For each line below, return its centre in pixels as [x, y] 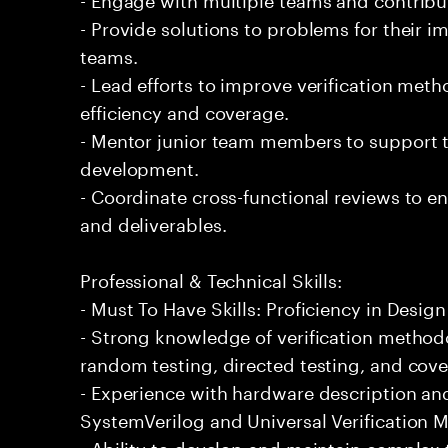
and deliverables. [153, 222]
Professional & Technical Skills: [211, 278]
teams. [109, 54]
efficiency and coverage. [184, 110]
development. [139, 166]
